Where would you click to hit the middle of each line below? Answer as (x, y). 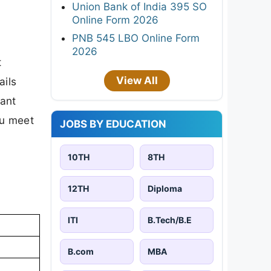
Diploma (165, 188)
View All (137, 80)
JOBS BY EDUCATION (113, 124)
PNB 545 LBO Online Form (136, 38)
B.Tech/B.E (170, 220)
